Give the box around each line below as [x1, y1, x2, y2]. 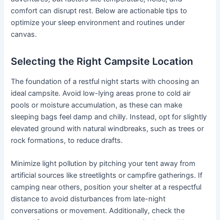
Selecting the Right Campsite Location [11, 55, 193, 67]
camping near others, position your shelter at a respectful [11, 183, 202, 192]
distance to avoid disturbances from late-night [11, 194, 166, 204]
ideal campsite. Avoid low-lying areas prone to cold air [11, 88, 191, 98]
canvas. [11, 29, 37, 39]
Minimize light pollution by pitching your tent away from [11, 159, 196, 168]
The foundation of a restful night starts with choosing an [11, 77, 200, 86]
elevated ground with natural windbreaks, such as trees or [11, 124, 204, 133]
